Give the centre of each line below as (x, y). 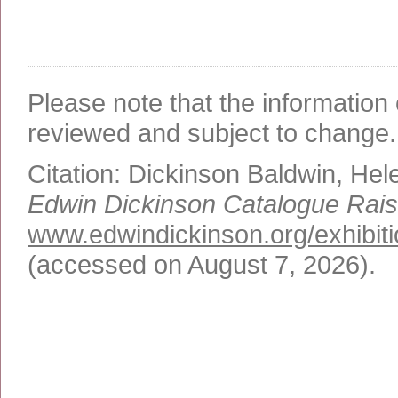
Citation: (78, 173)
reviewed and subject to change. (212, 132)
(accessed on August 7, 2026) (198, 264)
